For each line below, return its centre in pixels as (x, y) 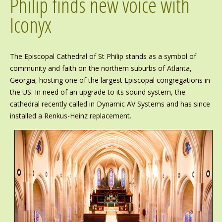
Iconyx (30, 25)
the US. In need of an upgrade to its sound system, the (97, 92)
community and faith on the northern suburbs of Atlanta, (101, 68)
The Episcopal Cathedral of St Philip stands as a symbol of (103, 56)
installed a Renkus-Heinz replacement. (70, 116)
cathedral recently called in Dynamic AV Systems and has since (110, 104)
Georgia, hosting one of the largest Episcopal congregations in (110, 80)
